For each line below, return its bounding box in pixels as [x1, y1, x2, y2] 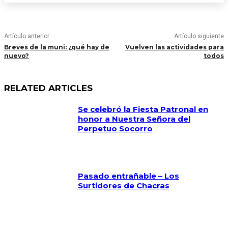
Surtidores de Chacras [77, 180, 169, 190]
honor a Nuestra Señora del [77, 114, 190, 124]
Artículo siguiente [174, 33, 224, 40]
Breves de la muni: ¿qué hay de [4, 43, 109, 51]
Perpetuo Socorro [77, 124, 153, 133]
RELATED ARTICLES [4, 83, 93, 93]
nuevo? [4, 52, 29, 60]
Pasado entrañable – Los [77, 170, 179, 181]
